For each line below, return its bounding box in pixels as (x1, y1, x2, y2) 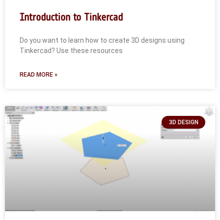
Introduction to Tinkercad (20, 11, 123, 23)
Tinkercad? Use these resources (20, 47, 123, 55)
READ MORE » (20, 71, 57, 78)
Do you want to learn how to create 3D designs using (20, 36, 185, 44)
